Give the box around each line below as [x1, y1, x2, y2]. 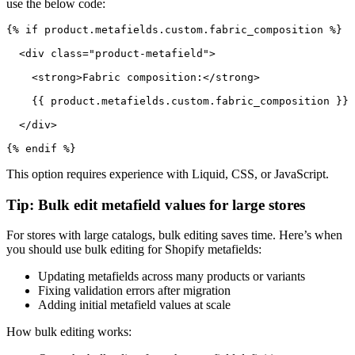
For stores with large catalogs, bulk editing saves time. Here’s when [6, 228, 342, 242]
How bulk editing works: [6, 325, 132, 339]
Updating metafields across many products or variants [38, 269, 305, 284]
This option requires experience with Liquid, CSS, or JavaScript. [6, 167, 329, 181]
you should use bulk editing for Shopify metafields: [6, 242, 261, 257]
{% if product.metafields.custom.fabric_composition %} [6, 24, 342, 36]
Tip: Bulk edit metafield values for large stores [6, 196, 305, 213]
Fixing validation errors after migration [38, 284, 231, 298]
